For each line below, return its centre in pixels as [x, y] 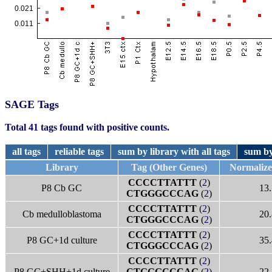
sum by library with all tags [174, 151]
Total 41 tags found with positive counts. [87, 127]
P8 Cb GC [62, 188]
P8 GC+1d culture [62, 240]
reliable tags [79, 151]
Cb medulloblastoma [62, 214]
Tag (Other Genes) [169, 167]
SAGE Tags [32, 104]
